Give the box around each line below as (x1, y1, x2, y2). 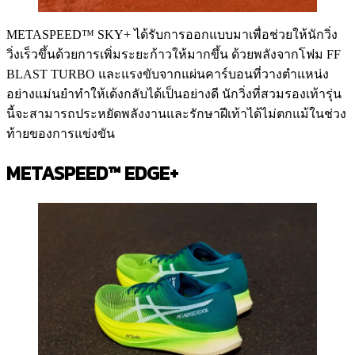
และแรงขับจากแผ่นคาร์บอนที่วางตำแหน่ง (98, 67, 329, 82)
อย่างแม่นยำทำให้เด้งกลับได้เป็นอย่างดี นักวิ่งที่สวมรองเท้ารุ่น (6, 87, 342, 101)
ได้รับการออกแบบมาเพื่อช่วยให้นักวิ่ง (134, 28, 338, 42)
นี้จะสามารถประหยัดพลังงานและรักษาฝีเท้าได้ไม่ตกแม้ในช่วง (6, 107, 346, 121)
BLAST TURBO (6, 67, 95, 82)
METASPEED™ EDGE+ (6, 159, 178, 188)
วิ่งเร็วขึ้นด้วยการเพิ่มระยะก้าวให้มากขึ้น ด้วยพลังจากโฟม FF (6, 48, 341, 62)
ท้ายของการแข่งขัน (6, 127, 115, 141)
